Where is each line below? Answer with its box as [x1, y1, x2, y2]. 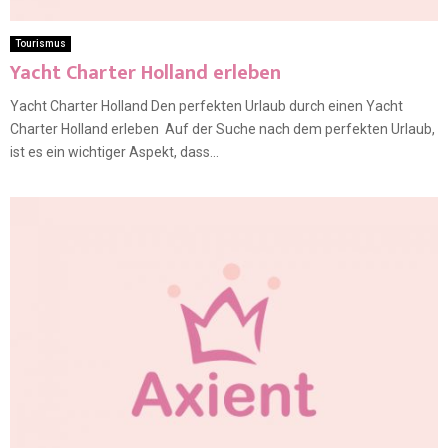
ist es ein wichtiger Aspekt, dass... [10, 143, 219, 160]
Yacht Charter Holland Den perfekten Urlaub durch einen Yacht [10, 97, 403, 114]
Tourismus [15, 37, 66, 49]
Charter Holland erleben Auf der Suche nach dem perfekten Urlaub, [10, 120, 435, 137]
